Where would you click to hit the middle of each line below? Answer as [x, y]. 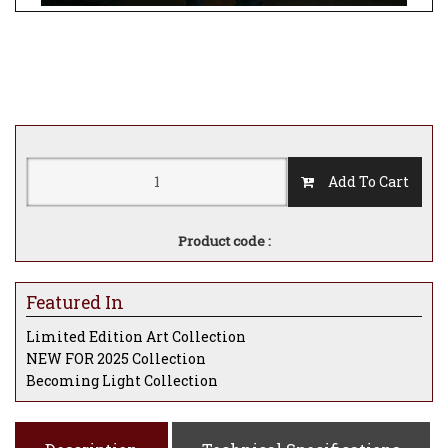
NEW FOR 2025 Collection [116, 359]
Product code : [224, 240]
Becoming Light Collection [122, 381]
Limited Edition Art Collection [136, 337]
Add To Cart [361, 181]
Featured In [75, 302]
